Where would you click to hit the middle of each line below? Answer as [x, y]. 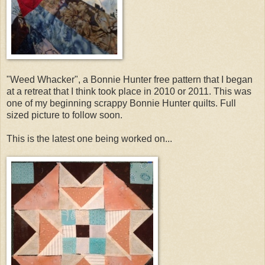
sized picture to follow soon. [64, 115]
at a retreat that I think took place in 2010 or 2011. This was [129, 91]
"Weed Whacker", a [49, 79]
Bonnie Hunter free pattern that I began [172, 79]
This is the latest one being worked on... [89, 138]
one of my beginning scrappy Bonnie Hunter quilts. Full [121, 103]
